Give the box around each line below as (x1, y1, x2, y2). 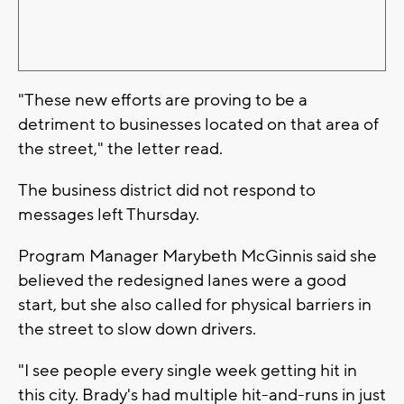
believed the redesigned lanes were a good (18, 269, 346, 291)
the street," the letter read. (18, 137, 223, 160)
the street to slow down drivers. (18, 317, 256, 340)
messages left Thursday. (18, 203, 199, 225)
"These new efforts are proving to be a (18, 88, 308, 111)
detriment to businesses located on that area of (18, 113, 379, 135)
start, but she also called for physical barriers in (18, 293, 372, 316)
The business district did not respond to (18, 179, 316, 201)
